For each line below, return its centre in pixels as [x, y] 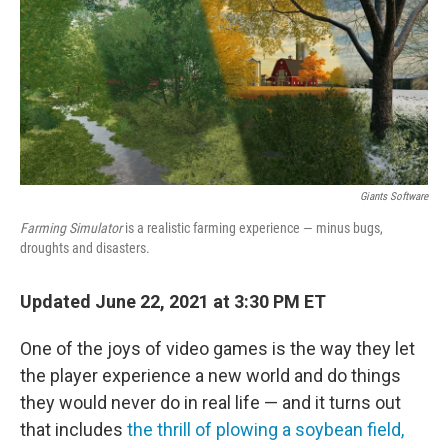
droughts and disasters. [85, 248]
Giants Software [394, 197]
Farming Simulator [71, 228]
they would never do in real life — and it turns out [210, 403]
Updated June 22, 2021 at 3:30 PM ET [173, 302]
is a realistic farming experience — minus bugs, [252, 228]
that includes [73, 430]
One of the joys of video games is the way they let [217, 349]
